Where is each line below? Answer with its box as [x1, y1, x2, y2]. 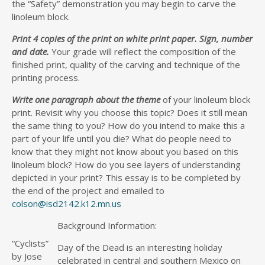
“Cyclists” [12, 237, 49, 249]
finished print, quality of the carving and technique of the [12, 59, 240, 70]
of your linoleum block [160, 93, 250, 105]
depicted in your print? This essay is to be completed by [12, 172, 241, 183]
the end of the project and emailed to [12, 185, 164, 196]
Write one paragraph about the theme [12, 93, 160, 105]
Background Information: [57, 219, 157, 231]
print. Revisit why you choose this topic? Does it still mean [12, 106, 247, 118]
